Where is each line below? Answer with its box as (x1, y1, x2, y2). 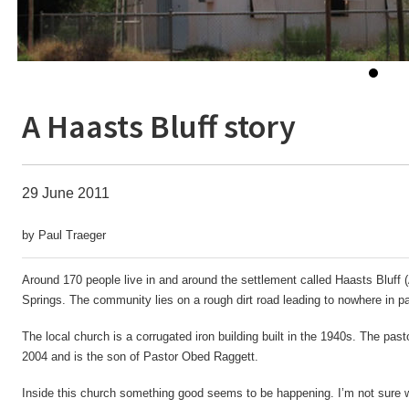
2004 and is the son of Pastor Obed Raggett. (22, 350, 258, 363)
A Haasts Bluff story (22, 106, 296, 147)
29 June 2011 (22, 185, 110, 201)
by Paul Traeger (22, 228, 106, 242)
